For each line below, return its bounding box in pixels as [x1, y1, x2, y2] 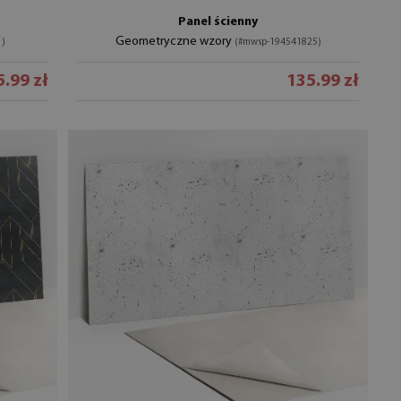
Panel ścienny [178, 14, 259, 29]
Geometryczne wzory [115, 34, 235, 48]
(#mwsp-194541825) [234, 37, 321, 47]
